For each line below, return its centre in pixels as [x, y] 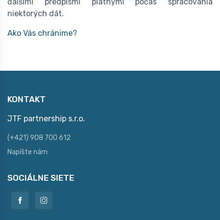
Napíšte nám [27, 152]
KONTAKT [27, 99]
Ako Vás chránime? [42, 33]
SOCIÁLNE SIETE [41, 178]
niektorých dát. [36, 13]
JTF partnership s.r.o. [46, 118]
